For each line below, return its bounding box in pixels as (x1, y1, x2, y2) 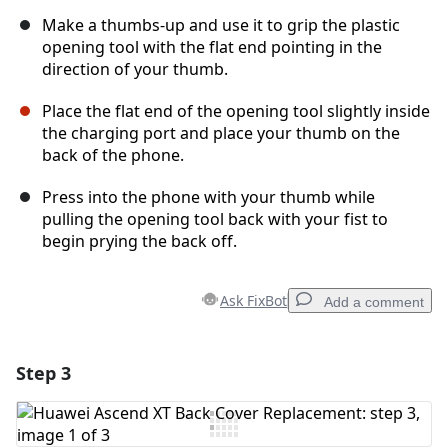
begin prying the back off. (42, 230, 237, 253)
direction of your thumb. (42, 58, 228, 81)
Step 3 (16, 361, 71, 386)
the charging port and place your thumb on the (42, 122, 400, 145)
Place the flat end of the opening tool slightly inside (42, 100, 430, 123)
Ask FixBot (220, 291, 287, 311)
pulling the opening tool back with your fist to (42, 208, 388, 231)
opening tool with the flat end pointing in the (42, 36, 382, 59)
